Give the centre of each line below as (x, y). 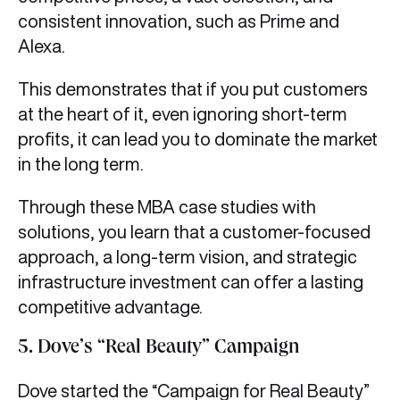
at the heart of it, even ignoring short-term (183, 114)
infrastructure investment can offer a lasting (191, 282)
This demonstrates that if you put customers (193, 89)
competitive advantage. (112, 307)
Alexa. (42, 46)
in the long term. (84, 164)
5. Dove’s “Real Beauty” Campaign (158, 350)
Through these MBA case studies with (167, 207)
